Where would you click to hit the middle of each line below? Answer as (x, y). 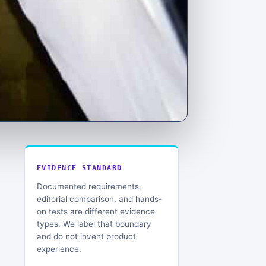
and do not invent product (86, 236)
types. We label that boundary (94, 224)
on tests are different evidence (96, 211)
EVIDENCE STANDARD (80, 168)
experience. (59, 248)
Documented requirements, (89, 186)
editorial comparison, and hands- (99, 199)
